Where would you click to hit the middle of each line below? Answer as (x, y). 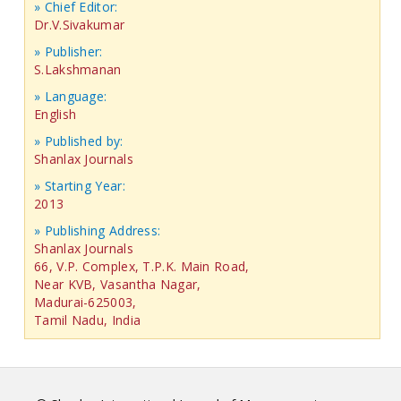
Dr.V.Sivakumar (80, 25)
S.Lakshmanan (78, 70)
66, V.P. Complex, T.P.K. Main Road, (142, 267)
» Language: (71, 97)
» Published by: (79, 141)
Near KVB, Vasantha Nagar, (118, 285)
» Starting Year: (80, 186)
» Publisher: (68, 52)
